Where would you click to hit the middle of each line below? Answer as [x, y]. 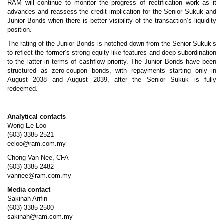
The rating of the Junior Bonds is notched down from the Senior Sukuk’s [112, 43]
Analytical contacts [37, 116]
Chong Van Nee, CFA [38, 157]
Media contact [29, 189]
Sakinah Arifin [27, 198]
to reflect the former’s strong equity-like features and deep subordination [112, 52]
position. [21, 29]
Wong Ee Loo [27, 125]
